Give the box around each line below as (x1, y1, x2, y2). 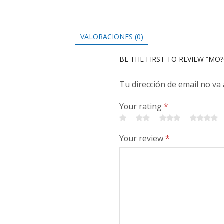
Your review (119, 132, 165, 144)
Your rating (119, 100, 164, 112)
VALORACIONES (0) (80, 31, 143, 41)
